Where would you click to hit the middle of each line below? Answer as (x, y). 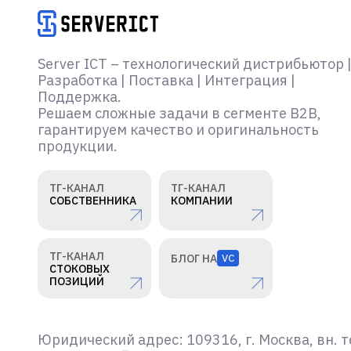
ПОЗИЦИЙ (77, 282)
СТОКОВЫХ (80, 269)
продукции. (78, 147)
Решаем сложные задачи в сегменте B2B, (179, 114)
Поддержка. (80, 97)
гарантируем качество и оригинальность (178, 130)
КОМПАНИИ (202, 201)
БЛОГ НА (194, 258)
